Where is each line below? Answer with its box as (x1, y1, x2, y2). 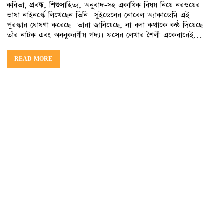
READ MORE (14, 55, 52, 62)
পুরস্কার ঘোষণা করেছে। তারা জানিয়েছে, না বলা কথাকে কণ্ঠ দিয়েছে (7, 19, 203, 30)
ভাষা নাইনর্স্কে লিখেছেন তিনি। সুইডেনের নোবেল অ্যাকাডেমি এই (7, 9, 189, 20)
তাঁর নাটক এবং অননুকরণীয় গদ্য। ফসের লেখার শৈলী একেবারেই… (7, 29, 202, 40)
